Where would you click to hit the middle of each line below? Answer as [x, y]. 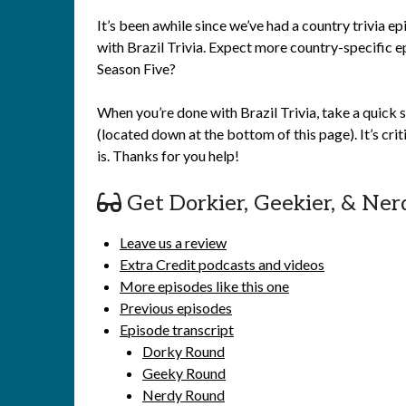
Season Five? [136, 68]
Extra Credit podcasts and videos [222, 264]
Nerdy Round [184, 395]
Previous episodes [176, 308]
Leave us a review [173, 242]
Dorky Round [184, 351]
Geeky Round [184, 373]
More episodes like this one [204, 286]
